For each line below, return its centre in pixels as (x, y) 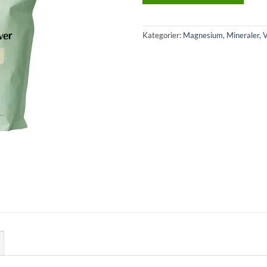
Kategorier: (163, 35)
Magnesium (203, 35)
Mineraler (243, 35)
